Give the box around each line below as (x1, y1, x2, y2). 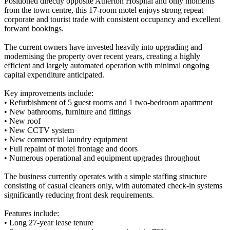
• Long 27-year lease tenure (4, 218, 93, 227)
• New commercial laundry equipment (4, 135, 127, 144)
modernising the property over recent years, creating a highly (4, 51, 200, 61)
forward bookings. (4, 24, 64, 33)
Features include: (4, 208, 59, 218)
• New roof (4, 116, 41, 125)
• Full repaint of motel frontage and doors (4, 144, 138, 153)
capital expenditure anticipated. (4, 70, 104, 79)
